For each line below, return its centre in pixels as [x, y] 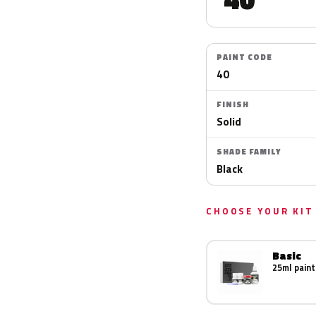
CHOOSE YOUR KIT [260, 211]
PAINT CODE [244, 57]
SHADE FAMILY [249, 152]
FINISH [233, 104]
